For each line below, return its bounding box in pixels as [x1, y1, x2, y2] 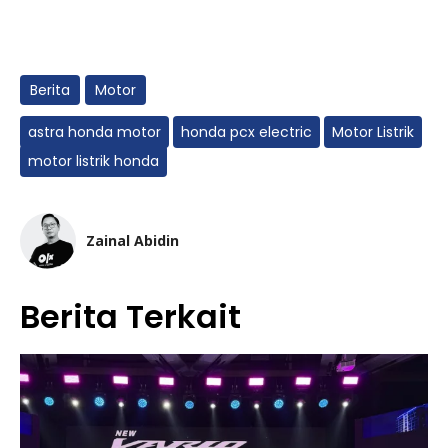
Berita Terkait [20, 293, 241, 339]
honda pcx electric [181, 121, 312, 142]
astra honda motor [28, 121, 161, 142]
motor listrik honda [28, 150, 159, 171]
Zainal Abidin [86, 230, 179, 250]
